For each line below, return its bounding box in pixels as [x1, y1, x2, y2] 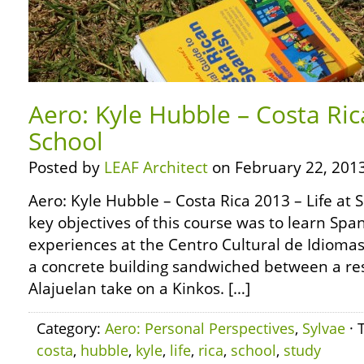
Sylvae [302, 318, 345, 338]
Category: [37, 318, 105, 338]
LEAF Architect [104, 157, 208, 178]
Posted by [28, 157, 104, 178]
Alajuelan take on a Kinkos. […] [28, 278, 250, 299]
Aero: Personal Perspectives [105, 318, 295, 338]
